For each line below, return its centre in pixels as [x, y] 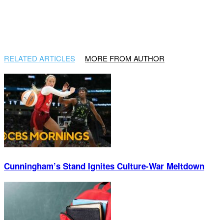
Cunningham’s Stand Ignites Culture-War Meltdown [104, 166]
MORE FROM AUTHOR [125, 58]
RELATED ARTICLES [40, 58]
